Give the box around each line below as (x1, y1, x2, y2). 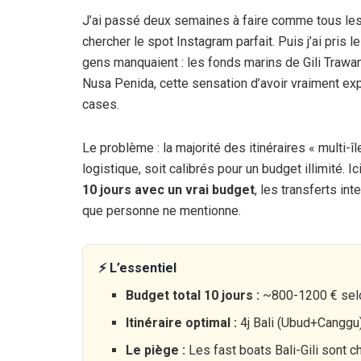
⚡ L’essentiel (98, 259, 177, 276)
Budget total (126, 287, 205, 303)
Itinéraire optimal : (126, 314, 238, 330)
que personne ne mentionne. (82, 202, 241, 218)
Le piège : (126, 342, 186, 358)
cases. (82, 96, 119, 112)
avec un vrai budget (131, 181, 255, 197)
